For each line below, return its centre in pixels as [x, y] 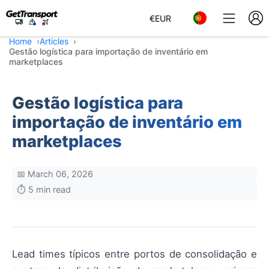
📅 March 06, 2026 [55, 174]
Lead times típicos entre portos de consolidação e [134, 254]
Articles [54, 41]
